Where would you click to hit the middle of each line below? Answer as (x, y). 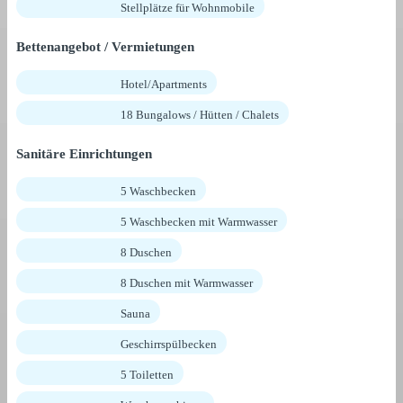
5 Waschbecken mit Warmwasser (199, 222)
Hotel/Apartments (164, 85)
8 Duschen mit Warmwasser (187, 283)
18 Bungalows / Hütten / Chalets (200, 115)
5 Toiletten (147, 375)
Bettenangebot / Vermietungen (105, 47)
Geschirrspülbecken (169, 345)
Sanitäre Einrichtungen (84, 154)
